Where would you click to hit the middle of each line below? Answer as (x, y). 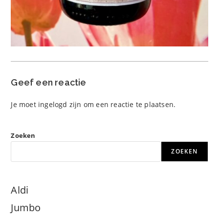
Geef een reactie (49, 83)
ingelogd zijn (60, 105)
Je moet (25, 105)
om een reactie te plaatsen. (129, 105)
